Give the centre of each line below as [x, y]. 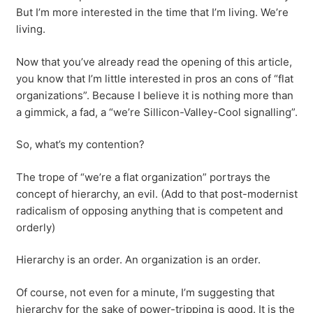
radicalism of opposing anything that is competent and [149, 210]
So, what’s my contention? [80, 144]
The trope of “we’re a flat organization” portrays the [143, 177]
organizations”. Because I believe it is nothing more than [154, 95]
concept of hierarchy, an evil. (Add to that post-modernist [156, 194]
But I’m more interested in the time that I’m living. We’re [152, 12]
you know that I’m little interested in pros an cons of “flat [154, 78]
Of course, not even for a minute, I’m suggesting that [145, 292]
